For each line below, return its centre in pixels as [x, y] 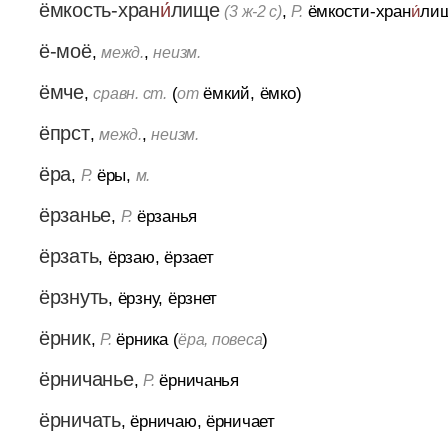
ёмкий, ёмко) [250, 92]
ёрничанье [86, 378]
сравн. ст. [130, 92]
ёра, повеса [220, 338]
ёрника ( [145, 338]
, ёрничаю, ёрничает [197, 420]
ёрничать [79, 419]
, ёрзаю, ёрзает [156, 256]
